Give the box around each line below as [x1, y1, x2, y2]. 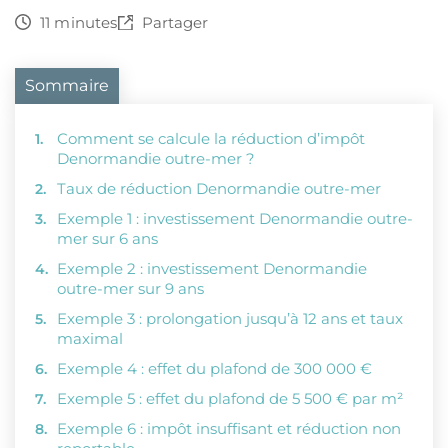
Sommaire [25, 76, 109, 95]
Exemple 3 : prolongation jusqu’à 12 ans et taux [57, 309, 403, 328]
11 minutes [36, 13, 118, 32]
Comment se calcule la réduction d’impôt [57, 129, 365, 148]
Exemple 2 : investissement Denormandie [57, 259, 367, 278]
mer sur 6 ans [57, 229, 158, 248]
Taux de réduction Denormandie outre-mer [57, 179, 381, 198]
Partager [137, 13, 209, 32]
